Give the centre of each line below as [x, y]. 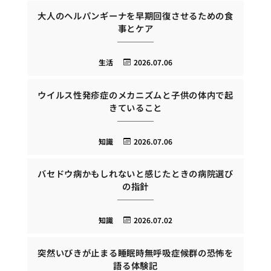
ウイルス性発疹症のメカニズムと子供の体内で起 [135, 94]
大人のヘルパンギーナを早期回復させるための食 [135, 16]
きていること [135, 107]
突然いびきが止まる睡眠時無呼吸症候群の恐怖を [135, 252]
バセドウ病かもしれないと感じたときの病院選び [135, 174]
